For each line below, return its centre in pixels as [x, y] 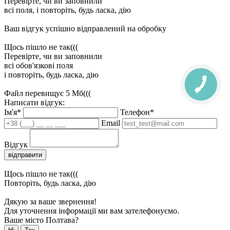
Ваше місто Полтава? [41, 220]
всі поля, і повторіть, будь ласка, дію [68, 10]
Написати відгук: [34, 103]
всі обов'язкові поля [39, 66]
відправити [25, 155]
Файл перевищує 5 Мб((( [47, 93]
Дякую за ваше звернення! [50, 202]
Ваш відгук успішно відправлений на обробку [85, 29]
